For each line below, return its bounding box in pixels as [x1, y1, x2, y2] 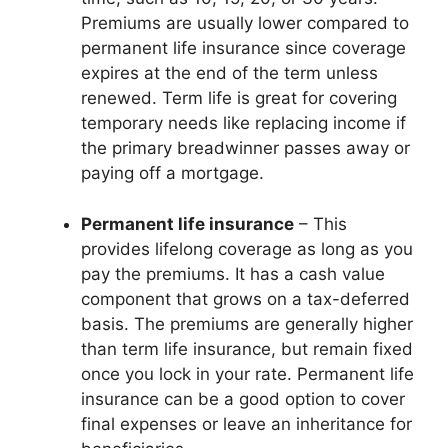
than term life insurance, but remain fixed [81, 338, 413, 359]
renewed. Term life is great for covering [81, 88, 397, 108]
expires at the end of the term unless [81, 63, 378, 83]
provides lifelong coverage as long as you [81, 238, 413, 259]
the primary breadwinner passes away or [81, 138, 410, 158]
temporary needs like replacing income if [81, 113, 406, 133]
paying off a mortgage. [81, 163, 264, 183]
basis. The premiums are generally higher [81, 313, 413, 334]
